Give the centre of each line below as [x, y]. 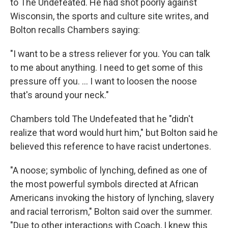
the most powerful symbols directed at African [104, 184]
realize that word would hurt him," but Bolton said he [114, 132]
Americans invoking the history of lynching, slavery [112, 197]
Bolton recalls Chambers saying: [75, 30]
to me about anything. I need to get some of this [107, 67]
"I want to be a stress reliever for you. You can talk [110, 53]
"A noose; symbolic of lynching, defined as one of [109, 170]
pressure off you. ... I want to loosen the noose [104, 81]
